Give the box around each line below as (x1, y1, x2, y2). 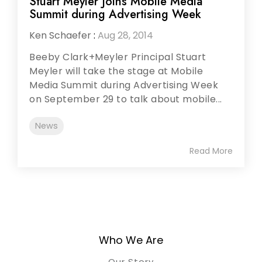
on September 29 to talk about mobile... (29, 92, 222, 106)
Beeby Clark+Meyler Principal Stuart (29, 50, 206, 64)
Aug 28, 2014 (98, 28, 153, 42)
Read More (189, 144, 233, 157)
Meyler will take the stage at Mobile (29, 64, 203, 78)
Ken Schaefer (29, 28, 91, 42)
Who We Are (99, 232, 163, 247)
